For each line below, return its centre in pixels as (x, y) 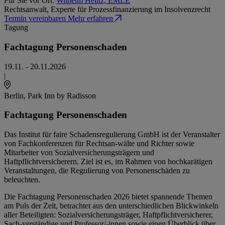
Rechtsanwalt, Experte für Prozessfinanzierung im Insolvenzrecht (107, 10)
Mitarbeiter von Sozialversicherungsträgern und (79, 152)
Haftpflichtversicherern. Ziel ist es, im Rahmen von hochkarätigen (108, 161)
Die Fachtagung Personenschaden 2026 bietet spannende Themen (108, 196)
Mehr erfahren (90, 19)
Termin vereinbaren (36, 19)
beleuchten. (22, 179)
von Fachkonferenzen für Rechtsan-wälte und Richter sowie (99, 143)
